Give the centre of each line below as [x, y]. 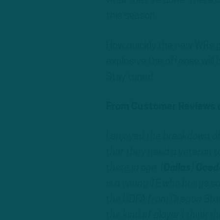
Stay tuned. [130, 77]
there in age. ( [135, 169]
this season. [131, 16]
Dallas [177, 169]
